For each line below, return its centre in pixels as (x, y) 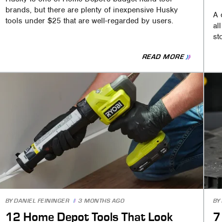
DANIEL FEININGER (42, 201)
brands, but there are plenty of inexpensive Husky (92, 10)
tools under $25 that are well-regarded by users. (90, 21)
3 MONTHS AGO (102, 201)
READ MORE (163, 57)
